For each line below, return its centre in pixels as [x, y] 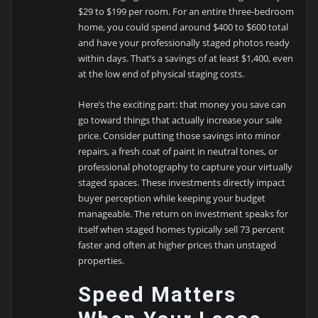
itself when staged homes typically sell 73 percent [182, 229]
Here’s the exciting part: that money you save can [182, 104]
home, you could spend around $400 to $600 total [183, 27]
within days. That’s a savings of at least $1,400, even [186, 59]
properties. [102, 260]
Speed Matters [158, 295]
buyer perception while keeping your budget [172, 198]
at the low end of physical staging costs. [161, 74]
